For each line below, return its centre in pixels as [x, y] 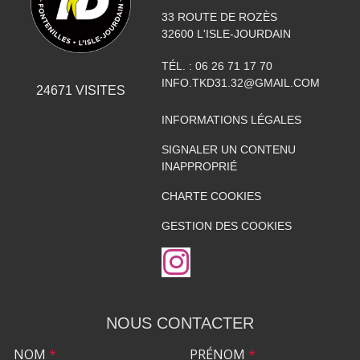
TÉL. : [178, 66]
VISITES [98, 91]
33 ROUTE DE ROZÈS [219, 17]
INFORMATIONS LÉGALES [231, 120]
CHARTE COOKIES [211, 196]
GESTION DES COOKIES [226, 226]
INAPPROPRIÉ [199, 167]
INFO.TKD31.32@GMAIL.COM [240, 83]
